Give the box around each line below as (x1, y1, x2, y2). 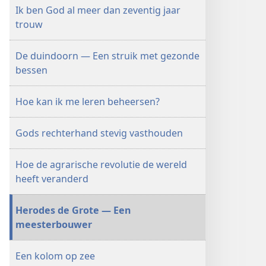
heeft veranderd (15, 172, 88, 185)
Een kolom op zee (15, 249, 95, 262)
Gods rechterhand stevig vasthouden (15, 126, 183, 140)
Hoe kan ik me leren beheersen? (15, 95, 160, 108)
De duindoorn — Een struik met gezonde (15, 49, 199, 62)
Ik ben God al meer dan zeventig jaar (15, 4, 180, 17)
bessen (15, 64, 47, 77)
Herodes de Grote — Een (15, 204, 131, 217)
